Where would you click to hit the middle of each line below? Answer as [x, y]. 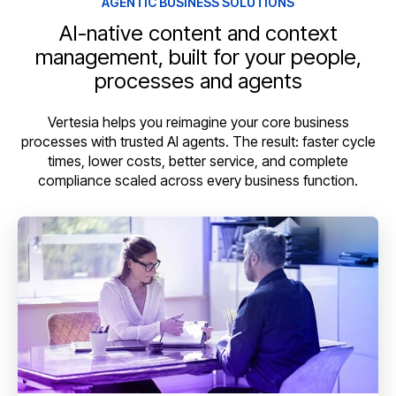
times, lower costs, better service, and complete [198, 161]
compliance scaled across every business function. [198, 181]
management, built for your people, [198, 57]
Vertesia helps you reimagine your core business [198, 122]
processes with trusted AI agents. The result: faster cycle [198, 142]
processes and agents [198, 81]
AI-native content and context [198, 34]
